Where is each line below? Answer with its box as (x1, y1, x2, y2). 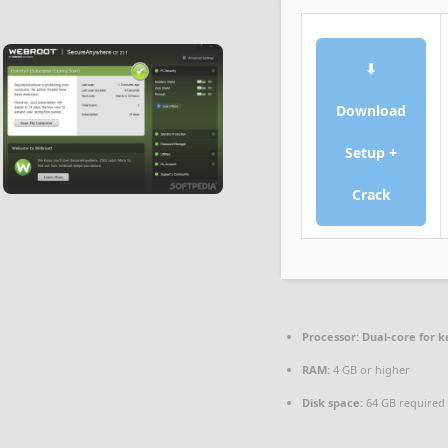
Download (336, 100, 406, 120)
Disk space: (302, 394, 363, 410)
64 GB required (363, 394, 445, 410)
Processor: (302, 328, 359, 344)
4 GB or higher (330, 361, 410, 377)
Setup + (345, 142, 397, 162)
